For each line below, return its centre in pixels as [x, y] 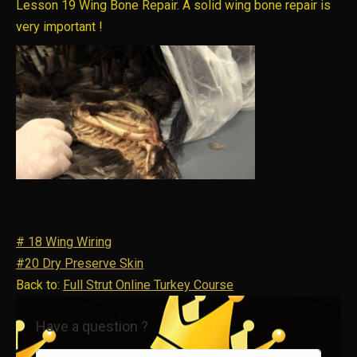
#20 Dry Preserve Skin [80, 263]
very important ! [59, 27]
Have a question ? [92, 326]
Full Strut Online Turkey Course [148, 285]
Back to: [39, 285]
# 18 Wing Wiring [64, 242]
